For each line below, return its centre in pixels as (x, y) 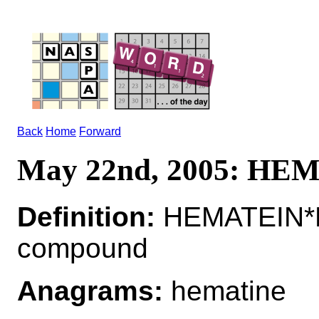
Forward (100, 131)
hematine (225, 291)
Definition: (86, 216)
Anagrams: (90, 291)
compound (83, 248)
